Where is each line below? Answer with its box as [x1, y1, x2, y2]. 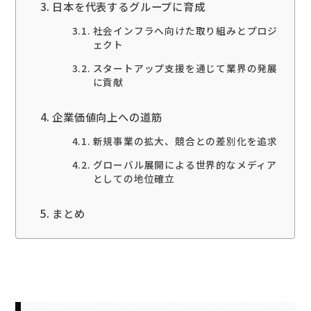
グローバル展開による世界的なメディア [92, 157, 278, 171]
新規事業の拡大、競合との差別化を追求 [92, 133, 278, 148]
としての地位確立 [92, 171, 175, 185]
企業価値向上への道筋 [52, 109, 162, 125]
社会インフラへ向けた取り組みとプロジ [92, 24, 278, 38]
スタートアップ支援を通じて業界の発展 [92, 61, 278, 76]
